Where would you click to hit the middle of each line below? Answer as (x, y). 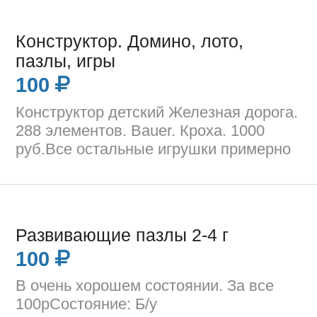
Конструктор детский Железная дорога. (157, 112)
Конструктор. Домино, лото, (130, 42)
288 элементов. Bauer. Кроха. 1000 (140, 130)
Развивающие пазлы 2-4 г (122, 236)
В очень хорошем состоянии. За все (145, 286)
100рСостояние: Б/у (87, 304)
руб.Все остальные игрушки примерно (154, 149)
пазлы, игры (66, 62)
